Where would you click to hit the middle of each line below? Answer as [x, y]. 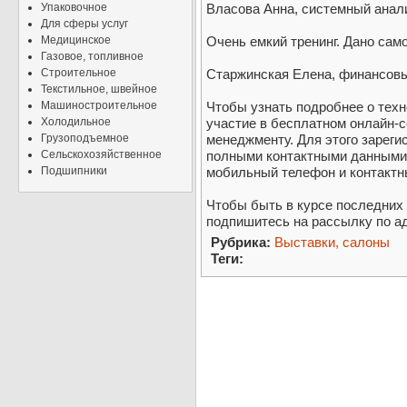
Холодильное [76, 122]
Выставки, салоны [332, 243]
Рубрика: [241, 243]
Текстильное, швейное [99, 89]
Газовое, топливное [92, 56]
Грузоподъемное [85, 138]
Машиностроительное [99, 105]
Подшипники [74, 171]
